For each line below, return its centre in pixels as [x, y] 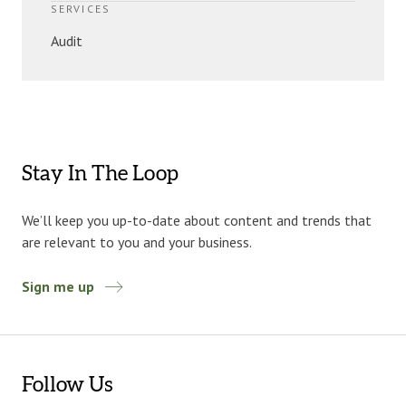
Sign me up [58, 287]
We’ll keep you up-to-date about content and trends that [197, 221]
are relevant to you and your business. [137, 242]
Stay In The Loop [100, 174]
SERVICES [81, 9]
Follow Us [67, 386]
